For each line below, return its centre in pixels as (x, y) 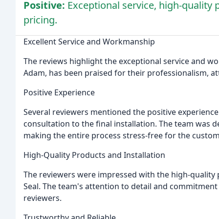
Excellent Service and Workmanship (89, 41)
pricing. (40, 20)
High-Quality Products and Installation (94, 155)
